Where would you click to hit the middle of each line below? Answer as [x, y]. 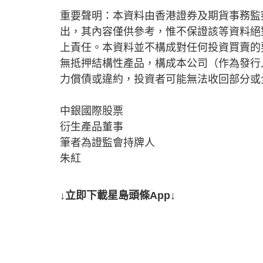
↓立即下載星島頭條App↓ [118, 195]
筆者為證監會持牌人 [107, 142]
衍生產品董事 [92, 127]
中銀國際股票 [92, 111]
